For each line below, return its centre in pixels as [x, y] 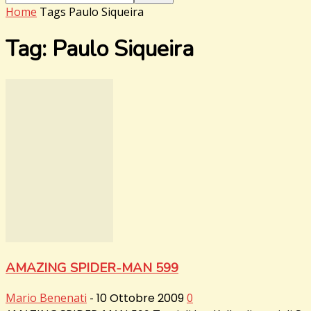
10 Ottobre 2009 [140, 299]
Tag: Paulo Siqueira [100, 49]
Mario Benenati [46, 298]
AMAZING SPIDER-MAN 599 [92, 268]
